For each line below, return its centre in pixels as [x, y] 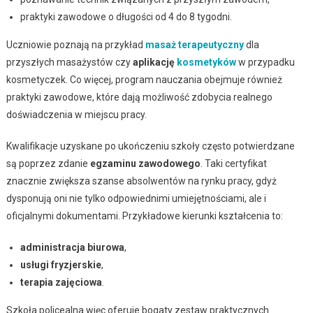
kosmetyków [206, 63]
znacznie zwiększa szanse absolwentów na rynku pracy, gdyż [141, 181]
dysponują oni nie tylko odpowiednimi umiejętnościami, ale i [136, 199]
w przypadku [265, 63]
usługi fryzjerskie [60, 265]
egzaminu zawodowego [145, 164]
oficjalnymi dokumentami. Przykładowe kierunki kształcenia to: [144, 216]
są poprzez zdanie [48, 164]
